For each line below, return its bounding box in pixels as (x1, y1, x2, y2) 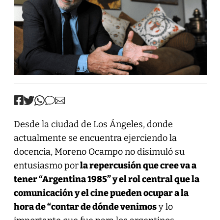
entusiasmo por (13, 160, 79, 171)
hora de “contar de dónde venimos (13, 201, 157, 212)
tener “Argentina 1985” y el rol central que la (13, 173, 199, 185)
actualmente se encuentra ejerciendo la (13, 132, 177, 143)
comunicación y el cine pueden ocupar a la (13, 187, 189, 198)
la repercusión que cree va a (78, 160, 196, 171)
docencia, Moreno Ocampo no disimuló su (13, 146, 185, 157)
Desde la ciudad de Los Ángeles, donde (13, 118, 173, 130)
